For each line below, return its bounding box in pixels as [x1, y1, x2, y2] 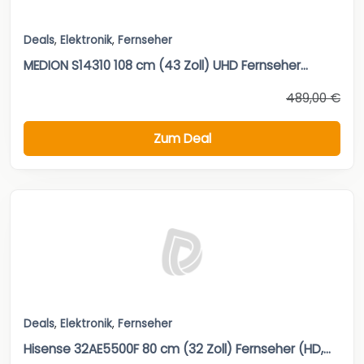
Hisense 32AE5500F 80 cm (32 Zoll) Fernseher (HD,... [24, 340, 331, 358]
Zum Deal [153, 129, 211, 147]
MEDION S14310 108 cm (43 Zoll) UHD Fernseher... [24, 57, 308, 75]
